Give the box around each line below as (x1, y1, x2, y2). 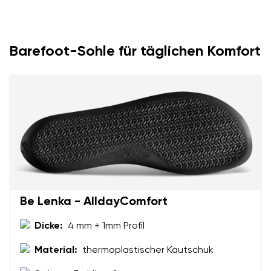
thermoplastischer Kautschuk (82, 245, 214, 255)
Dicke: (34, 221, 63, 231)
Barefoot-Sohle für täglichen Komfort (9, 44, 261, 59)
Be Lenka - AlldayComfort (20, 195, 168, 208)
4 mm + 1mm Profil (68, 221, 145, 231)
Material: (34, 245, 77, 255)
